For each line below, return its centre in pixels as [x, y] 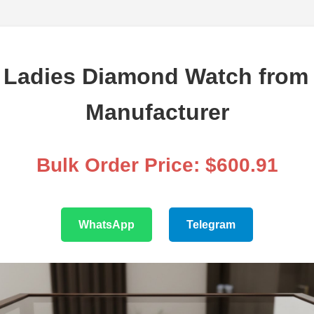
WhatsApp [107, 225]
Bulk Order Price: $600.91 [157, 165]
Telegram [211, 225]
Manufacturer [157, 112]
